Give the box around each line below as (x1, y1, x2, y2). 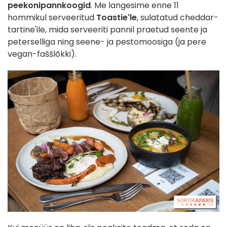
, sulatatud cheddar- (137, 12, 218, 24)
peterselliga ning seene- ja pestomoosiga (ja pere (8, 36, 206, 48)
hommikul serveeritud (8, 12, 96, 24)
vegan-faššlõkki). (8, 48, 77, 60)
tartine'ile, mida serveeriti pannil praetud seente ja (8, 24, 207, 36)
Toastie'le (96, 12, 137, 24)
